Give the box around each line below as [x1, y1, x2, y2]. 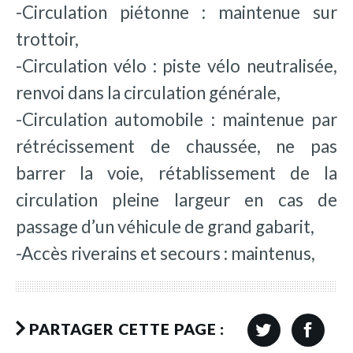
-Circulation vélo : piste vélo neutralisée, [16, 54, 337, 76]
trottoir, [16, 28, 79, 50]
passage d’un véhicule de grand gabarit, [16, 215, 314, 237]
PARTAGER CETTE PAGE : [28, 319, 225, 338]
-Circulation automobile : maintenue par [16, 108, 337, 130]
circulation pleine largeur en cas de [16, 188, 337, 210]
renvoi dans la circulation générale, [16, 81, 281, 103]
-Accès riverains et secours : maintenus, [16, 242, 315, 264]
